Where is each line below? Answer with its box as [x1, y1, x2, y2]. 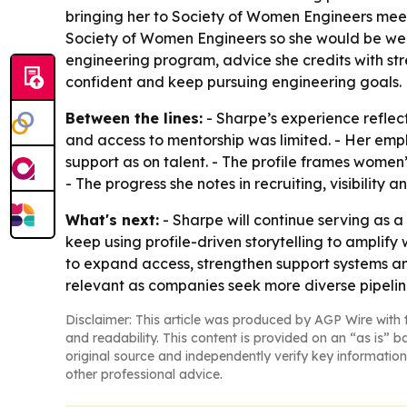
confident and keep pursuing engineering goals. [65, 72, 402, 91]
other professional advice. [65, 365, 223, 382]
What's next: [65, 210, 159, 229]
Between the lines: [65, 108, 203, 127]
